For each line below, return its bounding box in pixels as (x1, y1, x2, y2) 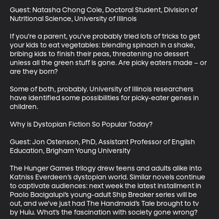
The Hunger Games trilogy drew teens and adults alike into (10, 165, 203, 172)
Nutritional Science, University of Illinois (10, 15, 137, 22)
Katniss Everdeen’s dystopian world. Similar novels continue (10, 174, 207, 181)
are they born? (10, 68, 59, 75)
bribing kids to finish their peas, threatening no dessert (10, 50, 190, 58)
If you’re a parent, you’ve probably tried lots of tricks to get (10, 33, 201, 40)
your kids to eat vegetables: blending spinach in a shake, (10, 42, 197, 49)
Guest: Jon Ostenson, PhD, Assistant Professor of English (10, 138, 197, 146)
